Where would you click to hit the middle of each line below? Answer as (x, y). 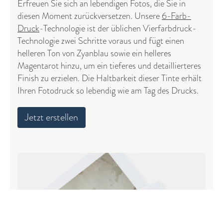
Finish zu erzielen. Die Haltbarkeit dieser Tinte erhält (110, 78)
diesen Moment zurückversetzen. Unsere (90, 16)
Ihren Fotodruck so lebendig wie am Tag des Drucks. (108, 91)
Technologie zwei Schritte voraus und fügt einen (101, 41)
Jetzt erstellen (52, 117)
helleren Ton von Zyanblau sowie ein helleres (94, 53)
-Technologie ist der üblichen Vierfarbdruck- (118, 28)
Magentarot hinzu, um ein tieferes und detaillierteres (109, 66)
